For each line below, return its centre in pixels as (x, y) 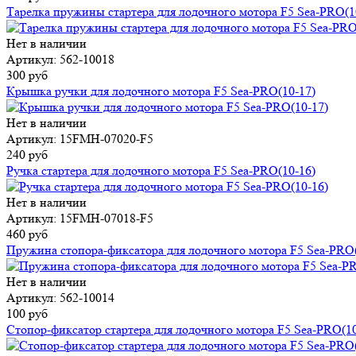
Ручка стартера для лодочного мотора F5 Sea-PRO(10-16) (161, 171)
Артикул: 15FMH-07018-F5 (80, 219)
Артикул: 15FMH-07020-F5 (80, 139)
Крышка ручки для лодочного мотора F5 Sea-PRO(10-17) (161, 91)
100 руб (27, 314)
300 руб (27, 75)
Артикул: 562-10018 (60, 60)
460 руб (27, 234)
